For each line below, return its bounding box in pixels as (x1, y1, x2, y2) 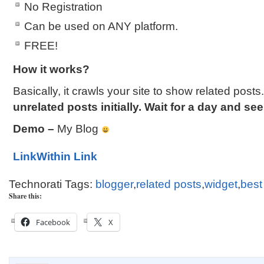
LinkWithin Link (13, 150, 97, 163)
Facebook (36, 217, 70, 227)
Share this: (9, 191, 42, 201)
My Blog (54, 123, 101, 135)
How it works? (13, 63, 90, 75)
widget (204, 178, 237, 190)
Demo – (13, 123, 54, 135)
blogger (95, 178, 133, 190)
